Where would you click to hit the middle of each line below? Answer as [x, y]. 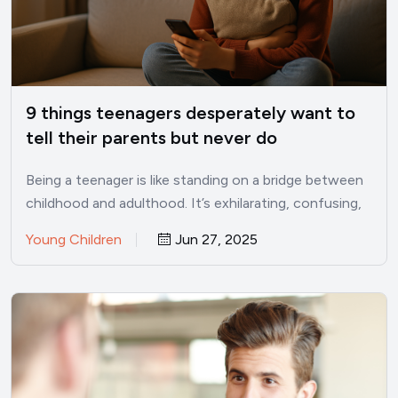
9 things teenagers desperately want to [191, 112]
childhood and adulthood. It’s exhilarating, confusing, [194, 203]
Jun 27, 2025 [215, 239]
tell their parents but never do [151, 137]
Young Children [74, 239]
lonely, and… [64, 226]
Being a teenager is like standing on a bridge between [195, 179]
